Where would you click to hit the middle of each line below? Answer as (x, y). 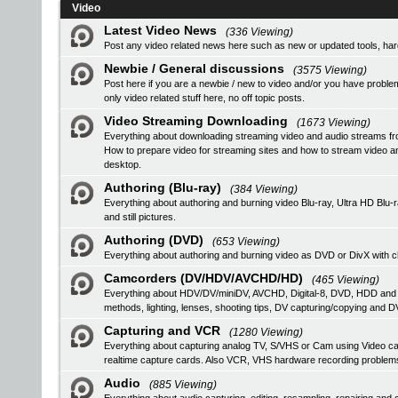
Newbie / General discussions (194, 68)
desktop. (123, 164)
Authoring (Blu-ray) (163, 187)
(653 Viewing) (246, 242)
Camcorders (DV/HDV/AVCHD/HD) (203, 278)
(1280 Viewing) (266, 332)
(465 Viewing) (346, 280)
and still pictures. (140, 217)
